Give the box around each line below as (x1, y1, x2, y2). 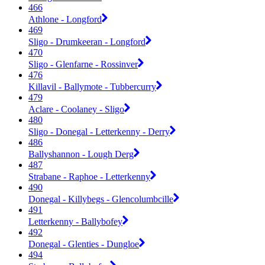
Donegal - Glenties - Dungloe (28, 238, 139, 249)
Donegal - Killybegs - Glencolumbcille (28, 193, 173, 204)
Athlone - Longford (28, 14, 102, 24)
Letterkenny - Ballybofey (28, 216, 122, 227)
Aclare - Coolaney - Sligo (28, 104, 124, 114)
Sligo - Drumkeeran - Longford (28, 36, 146, 47)
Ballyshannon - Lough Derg (28, 148, 134, 159)
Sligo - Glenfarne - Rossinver (28, 59, 138, 69)
